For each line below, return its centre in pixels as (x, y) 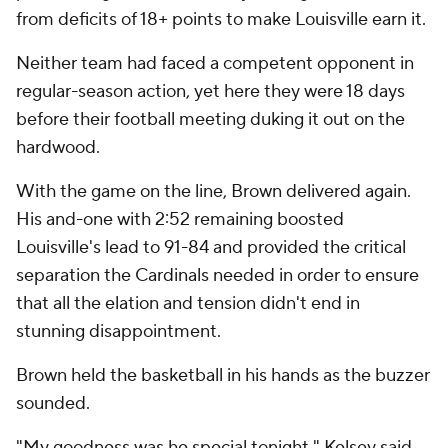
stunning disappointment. (118, 332)
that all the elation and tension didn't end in (188, 304)
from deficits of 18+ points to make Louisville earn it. (221, 20)
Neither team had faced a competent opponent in (215, 64)
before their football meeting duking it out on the (210, 120)
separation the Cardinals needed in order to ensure (217, 276)
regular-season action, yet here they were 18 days (210, 92)
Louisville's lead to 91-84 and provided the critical (211, 248)
